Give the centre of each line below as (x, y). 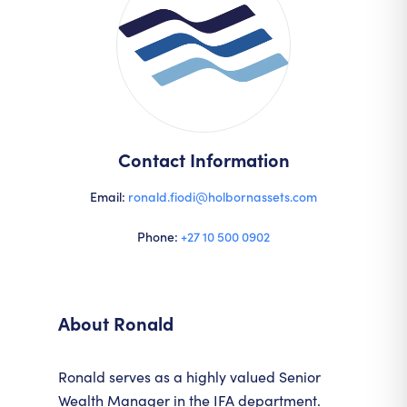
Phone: (159, 236)
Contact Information (203, 159)
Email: (109, 196)
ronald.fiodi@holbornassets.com (223, 196)
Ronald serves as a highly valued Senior (189, 377)
